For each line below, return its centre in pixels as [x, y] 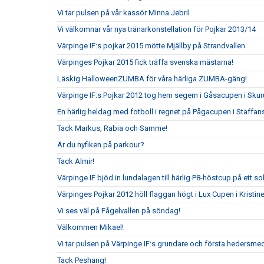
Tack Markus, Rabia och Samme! [112, 128]
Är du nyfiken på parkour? [101, 145]
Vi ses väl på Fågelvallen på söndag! [119, 211]
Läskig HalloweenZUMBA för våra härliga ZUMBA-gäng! [152, 79]
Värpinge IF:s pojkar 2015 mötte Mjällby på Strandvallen [151, 46]
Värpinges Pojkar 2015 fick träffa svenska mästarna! [145, 62]
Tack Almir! [76, 161]
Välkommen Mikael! [90, 227]
